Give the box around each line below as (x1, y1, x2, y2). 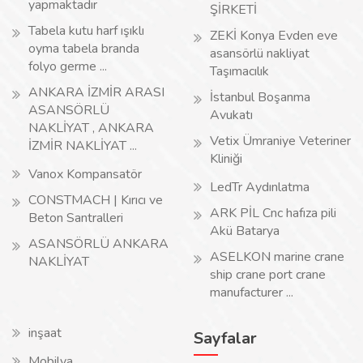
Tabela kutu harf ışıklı (28, 22, 144, 40)
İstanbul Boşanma (210, 88, 310, 106)
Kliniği (210, 150, 242, 168)
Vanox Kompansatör (28, 165, 142, 183)
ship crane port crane (210, 266, 326, 284)
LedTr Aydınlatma (210, 178, 310, 196)
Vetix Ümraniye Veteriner (210, 132, 351, 150)
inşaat (28, 324, 62, 342)
